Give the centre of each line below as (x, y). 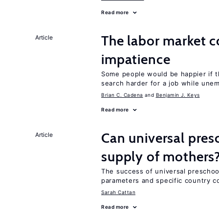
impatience (136, 59)
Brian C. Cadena (122, 95)
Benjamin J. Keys (178, 95)
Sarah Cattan (118, 192)
